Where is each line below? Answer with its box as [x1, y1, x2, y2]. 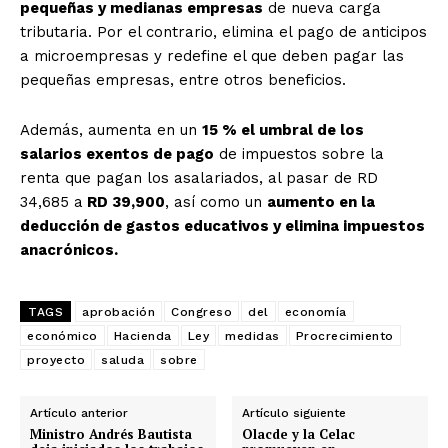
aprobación [82, 305, 155, 320]
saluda [101, 353, 144, 368]
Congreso [171, 305, 232, 320]
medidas [225, 329, 280, 344]
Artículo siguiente [242, 406, 347, 421]
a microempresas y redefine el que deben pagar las [20, 47, 404, 66]
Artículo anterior [30, 406, 128, 421]
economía [284, 305, 347, 320]
